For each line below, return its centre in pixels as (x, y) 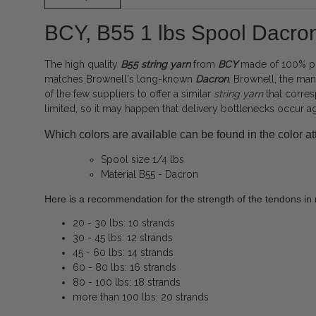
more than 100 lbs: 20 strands (141, 297)
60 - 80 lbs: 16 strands (124, 268)
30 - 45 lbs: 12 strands (123, 238)
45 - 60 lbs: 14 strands (123, 253)
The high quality (83, 65)
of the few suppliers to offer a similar (129, 94)
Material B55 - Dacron (150, 175)
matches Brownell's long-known (120, 79)
